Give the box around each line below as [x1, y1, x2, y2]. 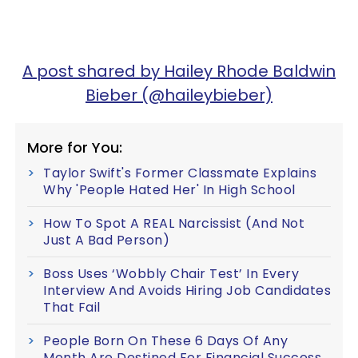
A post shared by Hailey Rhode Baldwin [22, 59, 336, 82]
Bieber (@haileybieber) [86, 83, 272, 106]
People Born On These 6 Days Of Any [43, 331, 288, 350]
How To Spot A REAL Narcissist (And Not [43, 213, 304, 233]
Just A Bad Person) [43, 230, 169, 249]
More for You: [27, 137, 122, 157]
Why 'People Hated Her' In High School [43, 180, 296, 199]
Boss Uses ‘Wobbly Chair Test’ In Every [43, 264, 299, 283]
